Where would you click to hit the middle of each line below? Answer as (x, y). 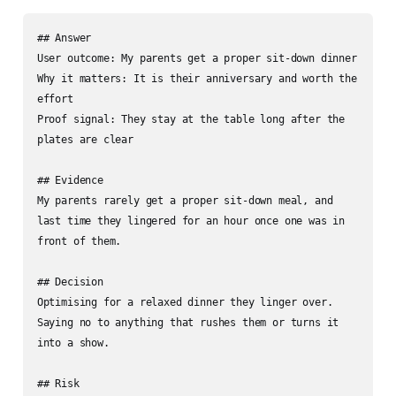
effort (55, 99)
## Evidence (70, 180)
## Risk (58, 383)
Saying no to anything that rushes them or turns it (188, 322)
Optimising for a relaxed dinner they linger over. (185, 302)
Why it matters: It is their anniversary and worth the (197, 78)
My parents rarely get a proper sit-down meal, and (185, 200)
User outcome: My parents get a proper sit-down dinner (197, 58)
